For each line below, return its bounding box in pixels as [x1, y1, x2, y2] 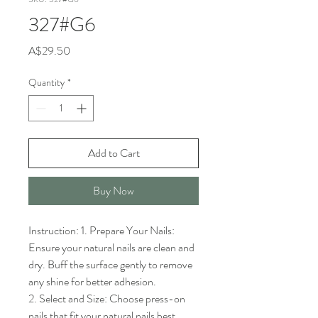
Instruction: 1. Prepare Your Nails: [28, 222, 175, 238]
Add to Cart [87, 145, 140, 161]
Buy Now [93, 182, 134, 199]
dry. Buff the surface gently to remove [28, 256, 192, 273]
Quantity [28, 75, 65, 89]
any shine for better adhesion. [28, 273, 156, 290]
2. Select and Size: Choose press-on [28, 290, 185, 307]
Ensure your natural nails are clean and [28, 239, 194, 256]
